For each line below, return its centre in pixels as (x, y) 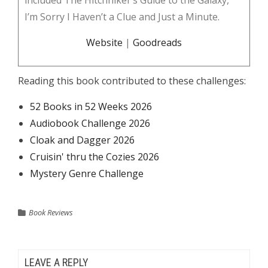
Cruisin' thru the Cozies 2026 (95, 157)
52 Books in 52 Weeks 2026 (91, 106)
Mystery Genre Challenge (87, 173)
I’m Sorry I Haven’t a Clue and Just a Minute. (122, 17)
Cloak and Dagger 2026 (82, 140)
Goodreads (157, 42)
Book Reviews (51, 212)
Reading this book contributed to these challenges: (132, 81)
